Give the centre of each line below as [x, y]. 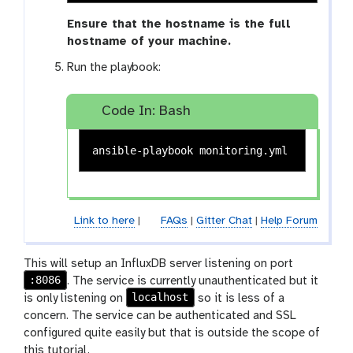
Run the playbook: [114, 67]
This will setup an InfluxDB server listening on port [158, 264]
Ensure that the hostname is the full [179, 24]
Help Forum [289, 221]
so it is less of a [239, 298]
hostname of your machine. [149, 41]
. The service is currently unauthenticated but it [192, 281]
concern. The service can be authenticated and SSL [160, 316]
